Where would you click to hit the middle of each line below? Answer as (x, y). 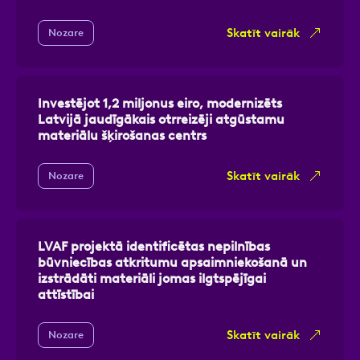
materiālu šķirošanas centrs (122, 135)
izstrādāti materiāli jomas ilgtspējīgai (152, 278)
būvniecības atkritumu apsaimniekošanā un (172, 262)
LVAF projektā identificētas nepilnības (154, 246)
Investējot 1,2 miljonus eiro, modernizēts (160, 103)
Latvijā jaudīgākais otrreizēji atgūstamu (161, 119)
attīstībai (66, 294)
